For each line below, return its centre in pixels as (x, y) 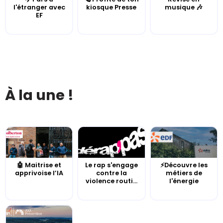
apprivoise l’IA (39, 173)
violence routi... (111, 181)
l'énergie (184, 181)
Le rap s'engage (111, 165)
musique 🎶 (184, 7)
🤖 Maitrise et (39, 165)
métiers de (184, 173)
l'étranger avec (39, 7)
